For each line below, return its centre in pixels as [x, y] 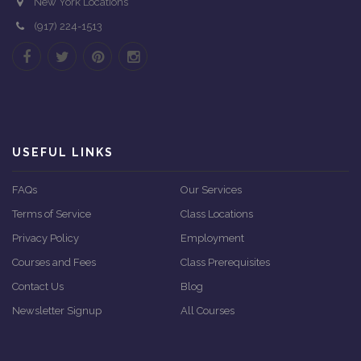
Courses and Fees [54, 262]
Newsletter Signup [57, 310]
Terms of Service [52, 214]
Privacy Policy [46, 238]
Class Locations [217, 214]
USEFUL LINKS [63, 152]
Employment [212, 238]
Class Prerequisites [225, 262]
